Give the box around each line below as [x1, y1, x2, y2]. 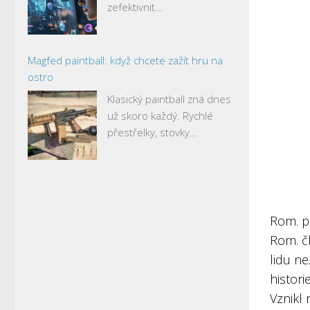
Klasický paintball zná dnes [107, 91, 231, 106]
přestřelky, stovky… [107, 125, 197, 139]
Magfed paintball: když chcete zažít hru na [28, 53, 223, 67]
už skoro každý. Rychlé [107, 108, 213, 122]
